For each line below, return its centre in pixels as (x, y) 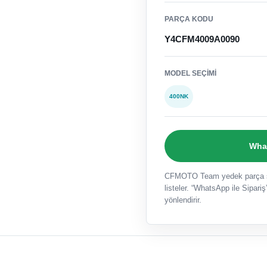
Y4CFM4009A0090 (202, 39)
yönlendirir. (183, 200)
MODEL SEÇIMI (191, 74)
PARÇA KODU (189, 19)
